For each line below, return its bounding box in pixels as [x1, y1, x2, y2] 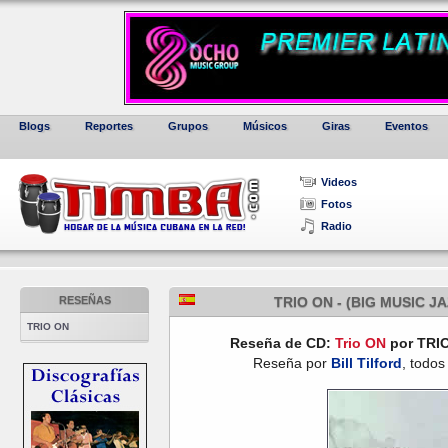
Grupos [168, 120, 208, 132]
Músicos [243, 120, 287, 132]
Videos [321, 176, 357, 188]
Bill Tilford [331, 355, 402, 371]
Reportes [85, 120, 133, 132]
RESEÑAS [58, 294, 111, 306]
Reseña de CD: [230, 335, 335, 351]
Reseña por [253, 355, 331, 371]
